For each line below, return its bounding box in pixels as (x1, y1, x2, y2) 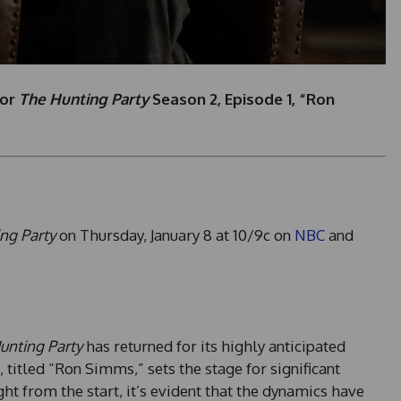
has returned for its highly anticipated (81, 337, 346, 356)
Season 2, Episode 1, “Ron (148, 90, 335, 109)
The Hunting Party (18, 90, 149, 109)
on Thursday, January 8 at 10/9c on (55, 226, 294, 245)
